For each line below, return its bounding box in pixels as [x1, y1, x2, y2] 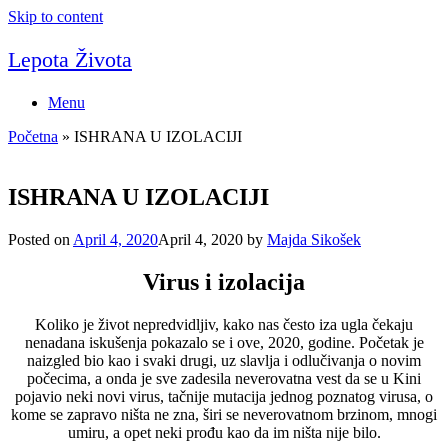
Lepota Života [8, 47, 132, 72]
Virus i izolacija [143, 268, 305, 295]
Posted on [8, 231, 73, 248]
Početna [8, 128, 58, 146]
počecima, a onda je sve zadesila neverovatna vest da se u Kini [27, 369, 421, 387]
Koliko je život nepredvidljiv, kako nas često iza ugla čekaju [35, 315, 413, 333]
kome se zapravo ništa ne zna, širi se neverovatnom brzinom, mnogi [11, 405, 437, 423]
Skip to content [8, 8, 103, 25]
